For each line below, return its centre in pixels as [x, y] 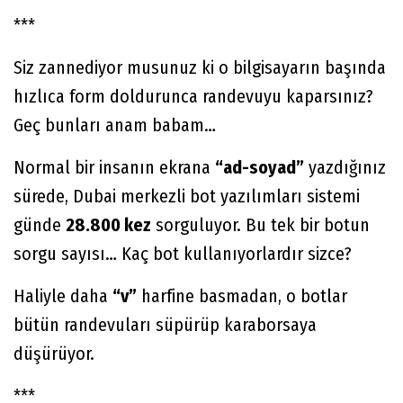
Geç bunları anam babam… [115, 125]
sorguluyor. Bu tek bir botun [260, 225]
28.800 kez [108, 225]
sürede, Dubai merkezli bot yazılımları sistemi [187, 197]
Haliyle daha [63, 296]
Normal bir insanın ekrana [114, 168]
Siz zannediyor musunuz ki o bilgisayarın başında [200, 68]
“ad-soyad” [260, 168]
